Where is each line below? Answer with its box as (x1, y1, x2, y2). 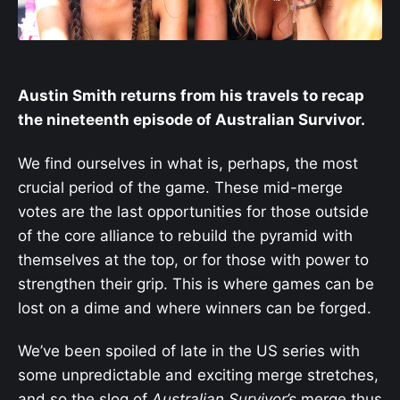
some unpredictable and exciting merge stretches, (18, 365, 379, 384)
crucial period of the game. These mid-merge (18, 178, 343, 196)
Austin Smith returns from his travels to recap (18, 87, 364, 105)
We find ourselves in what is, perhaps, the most (18, 154, 358, 172)
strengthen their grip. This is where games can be (18, 274, 374, 293)
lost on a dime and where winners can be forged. (18, 298, 371, 317)
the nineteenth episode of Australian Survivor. (18, 111, 365, 129)
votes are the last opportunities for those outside (18, 202, 369, 221)
